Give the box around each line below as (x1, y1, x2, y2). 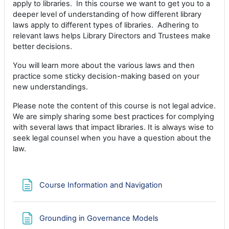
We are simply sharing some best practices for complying (13, 112, 214, 121)
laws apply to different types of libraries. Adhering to (13, 20, 199, 30)
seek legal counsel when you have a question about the (13, 133, 211, 143)
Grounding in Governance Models (39, 213, 158, 223)
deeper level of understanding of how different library (13, 10, 201, 19)
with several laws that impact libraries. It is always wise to (13, 123, 214, 132)
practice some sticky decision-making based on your (13, 72, 199, 81)
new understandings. (13, 82, 88, 91)
